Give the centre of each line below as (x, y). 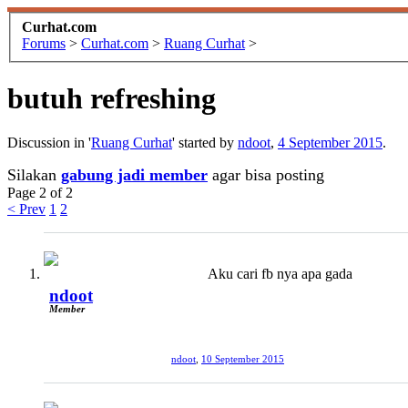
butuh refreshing (112, 99)
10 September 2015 (243, 359)
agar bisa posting (266, 175)
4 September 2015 (330, 143)
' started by (205, 143)
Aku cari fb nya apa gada (280, 274)
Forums (44, 43)
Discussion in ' (49, 143)
